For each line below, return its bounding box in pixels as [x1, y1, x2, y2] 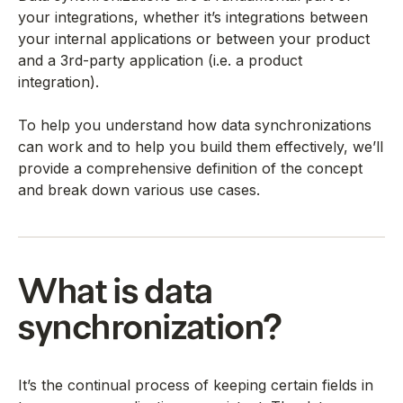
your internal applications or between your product [18, 29, 370, 48]
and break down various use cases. [18, 180, 260, 199]
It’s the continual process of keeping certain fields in [18, 375, 373, 394]
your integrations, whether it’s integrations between [18, 7, 368, 26]
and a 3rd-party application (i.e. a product [18, 50, 302, 69]
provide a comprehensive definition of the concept [18, 158, 363, 177]
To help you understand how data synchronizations [18, 115, 372, 134]
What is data [18, 272, 213, 310]
